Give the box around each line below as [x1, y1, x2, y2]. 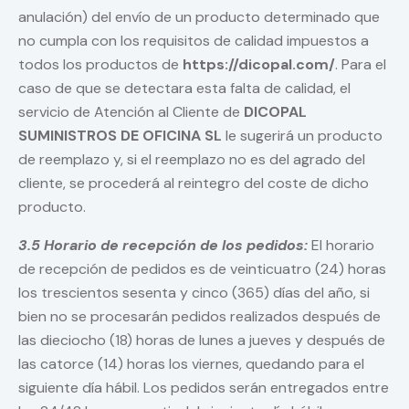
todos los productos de [18, 55, 183, 75]
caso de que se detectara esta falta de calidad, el [18, 79, 351, 99]
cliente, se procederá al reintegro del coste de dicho [18, 173, 369, 194]
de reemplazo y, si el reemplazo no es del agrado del [18, 150, 365, 170]
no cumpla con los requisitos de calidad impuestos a [18, 31, 369, 51]
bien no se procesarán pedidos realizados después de [18, 307, 381, 327]
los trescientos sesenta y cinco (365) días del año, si [18, 283, 370, 303]
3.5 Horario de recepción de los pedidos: [18, 236, 308, 256]
